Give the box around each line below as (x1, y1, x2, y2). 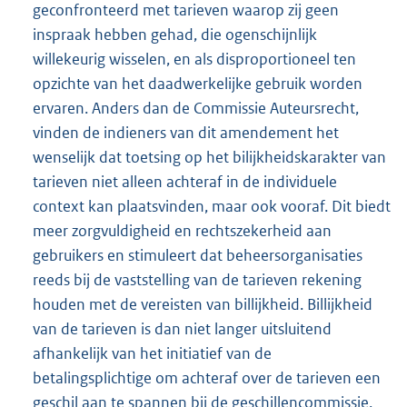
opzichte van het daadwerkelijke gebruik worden (33, 74, 362, 94)
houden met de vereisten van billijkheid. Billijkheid (33, 294, 372, 315)
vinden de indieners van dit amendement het (33, 123, 339, 144)
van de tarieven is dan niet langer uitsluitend (33, 319, 332, 340)
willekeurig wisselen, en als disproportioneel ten (33, 49, 356, 70)
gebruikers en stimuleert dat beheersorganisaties (33, 245, 362, 266)
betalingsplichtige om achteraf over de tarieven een (33, 368, 381, 389)
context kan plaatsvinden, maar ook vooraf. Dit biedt (33, 196, 391, 217)
